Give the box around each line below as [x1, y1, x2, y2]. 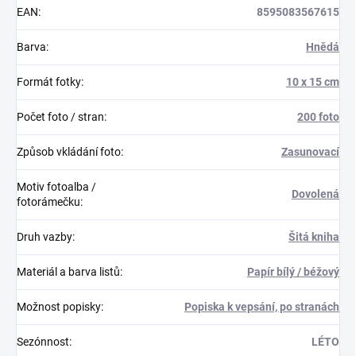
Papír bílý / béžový [247, 265, 339, 278]
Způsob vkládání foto [17, 145, 121, 158]
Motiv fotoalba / [17, 180, 96, 193]
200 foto [297, 110, 339, 123]
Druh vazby [17, 230, 72, 243]
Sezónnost [17, 335, 69, 348]
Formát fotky [17, 75, 81, 88]
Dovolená [292, 188, 339, 200]
